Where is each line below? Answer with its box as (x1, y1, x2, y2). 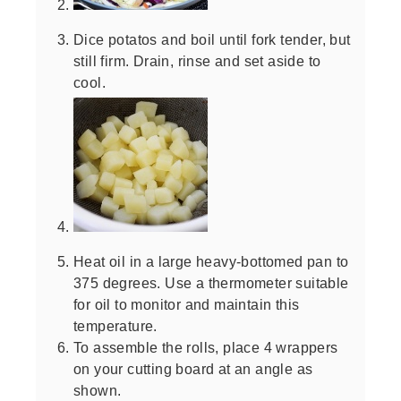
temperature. (73, 317, 158, 334)
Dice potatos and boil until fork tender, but (73, 30, 351, 47)
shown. (73, 381, 122, 398)
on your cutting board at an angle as (73, 360, 313, 377)
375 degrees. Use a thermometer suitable (73, 274, 349, 291)
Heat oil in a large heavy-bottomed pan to (73, 252, 349, 269)
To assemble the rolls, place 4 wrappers (73, 338, 338, 355)
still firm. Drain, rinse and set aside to (73, 52, 321, 69)
